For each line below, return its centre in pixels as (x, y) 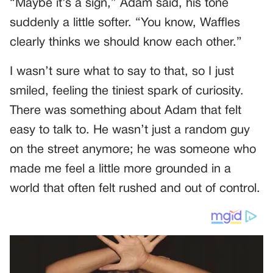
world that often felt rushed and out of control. (135, 189)
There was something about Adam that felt (126, 111)
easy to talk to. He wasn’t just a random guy (130, 130)
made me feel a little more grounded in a (120, 169)
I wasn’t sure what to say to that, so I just (122, 72)
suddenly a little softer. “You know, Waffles (125, 23)
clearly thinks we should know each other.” (126, 42)
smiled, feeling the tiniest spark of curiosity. (127, 91)
